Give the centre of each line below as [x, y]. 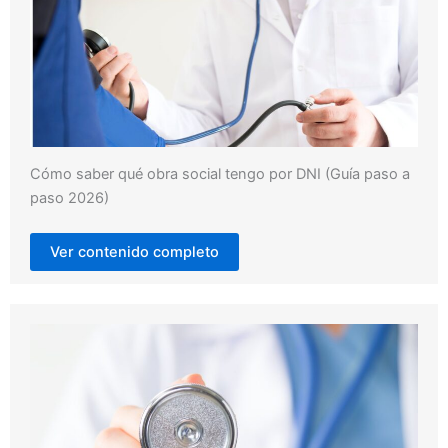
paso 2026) [69, 198]
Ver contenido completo [134, 252]
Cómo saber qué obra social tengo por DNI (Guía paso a [220, 174]
